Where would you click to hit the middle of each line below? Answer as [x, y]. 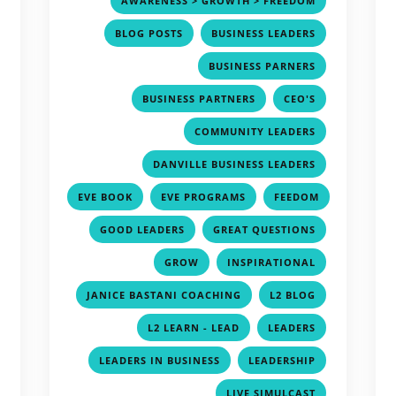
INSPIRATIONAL [272, 262]
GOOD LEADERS [143, 229]
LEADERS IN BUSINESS [160, 360]
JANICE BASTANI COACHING [164, 294]
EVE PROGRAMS [204, 196]
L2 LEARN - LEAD [194, 327]
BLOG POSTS [149, 33]
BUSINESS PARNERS [263, 65]
